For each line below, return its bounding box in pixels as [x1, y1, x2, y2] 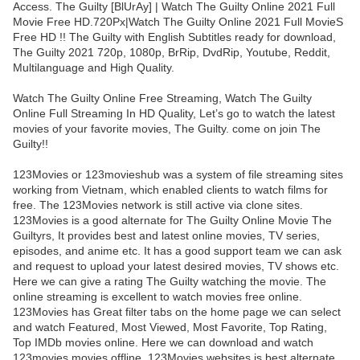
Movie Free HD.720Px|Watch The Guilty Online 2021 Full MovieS [13, 15, 343, 29]
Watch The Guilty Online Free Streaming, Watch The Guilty [13, 92, 312, 105]
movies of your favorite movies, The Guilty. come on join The [13, 122, 321, 136]
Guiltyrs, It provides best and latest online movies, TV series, [13, 229, 320, 243]
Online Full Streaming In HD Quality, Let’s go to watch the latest [13, 107, 335, 121]
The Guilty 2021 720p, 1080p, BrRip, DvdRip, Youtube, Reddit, [13, 46, 330, 59]
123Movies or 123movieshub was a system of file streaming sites [13, 168, 343, 182]
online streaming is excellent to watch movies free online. [13, 290, 302, 304]
